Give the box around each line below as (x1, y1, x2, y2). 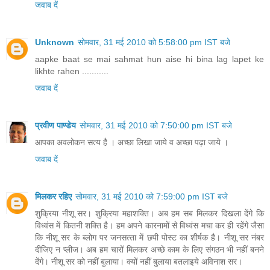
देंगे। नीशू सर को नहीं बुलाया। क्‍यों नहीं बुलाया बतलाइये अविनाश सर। (35, 257, 242, 267)
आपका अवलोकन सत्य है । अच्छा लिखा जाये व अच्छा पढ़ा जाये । (35, 137, 228, 148)
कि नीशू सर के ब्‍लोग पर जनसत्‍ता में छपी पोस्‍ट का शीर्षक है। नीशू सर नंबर (35, 233, 264, 243)
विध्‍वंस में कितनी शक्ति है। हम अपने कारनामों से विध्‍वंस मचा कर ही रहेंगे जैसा (35, 221, 264, 231)
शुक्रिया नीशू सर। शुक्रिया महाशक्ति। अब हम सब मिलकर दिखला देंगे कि (35, 209, 264, 219)
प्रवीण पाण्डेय (35, 121, 76, 131)
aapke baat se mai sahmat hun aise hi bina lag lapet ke (35, 54, 264, 64)
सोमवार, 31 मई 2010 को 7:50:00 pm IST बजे (80, 121, 232, 131)
